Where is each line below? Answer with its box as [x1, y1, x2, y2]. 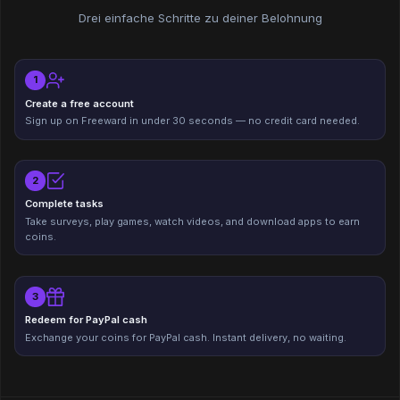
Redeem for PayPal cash [25, 313, 148, 327]
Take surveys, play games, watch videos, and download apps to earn [25, 215, 361, 229]
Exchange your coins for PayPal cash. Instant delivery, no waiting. [25, 330, 347, 344]
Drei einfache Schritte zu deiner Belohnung [78, 10, 322, 25]
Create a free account [25, 96, 135, 110]
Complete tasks [25, 197, 104, 211]
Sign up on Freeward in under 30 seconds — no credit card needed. [25, 114, 361, 128]
